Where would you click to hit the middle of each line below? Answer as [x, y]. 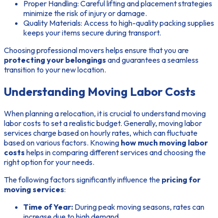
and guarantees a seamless [152, 60]
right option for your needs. [49, 162]
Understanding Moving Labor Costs [100, 91]
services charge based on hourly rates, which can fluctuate [101, 133]
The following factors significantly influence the [83, 179]
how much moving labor [164, 142]
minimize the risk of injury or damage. [85, 13]
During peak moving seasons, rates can [139, 207]
